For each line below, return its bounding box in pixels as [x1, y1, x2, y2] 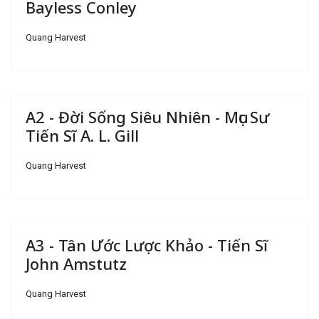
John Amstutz [26, 253, 127, 275]
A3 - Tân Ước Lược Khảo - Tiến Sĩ [26, 234, 268, 256]
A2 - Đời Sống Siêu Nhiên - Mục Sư [26, 106, 269, 128]
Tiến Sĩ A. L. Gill [26, 125, 139, 147]
